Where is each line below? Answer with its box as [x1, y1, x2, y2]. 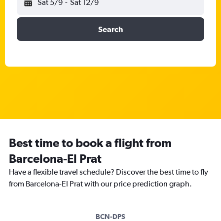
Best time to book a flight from [9, 136, 172, 149]
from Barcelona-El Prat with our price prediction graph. [9, 179, 192, 188]
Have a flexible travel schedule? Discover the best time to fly [9, 167, 208, 177]
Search [98, 25, 123, 34]
